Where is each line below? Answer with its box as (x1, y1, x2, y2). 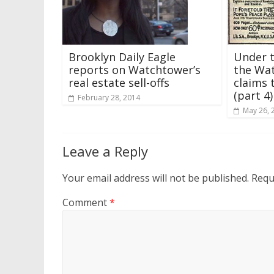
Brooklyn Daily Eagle (68, 49, 176, 64)
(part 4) (234, 87, 273, 103)
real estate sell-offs (68, 75, 169, 90)
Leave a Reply (62, 141, 148, 160)
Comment (62, 195, 109, 209)
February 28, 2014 (78, 92, 140, 103)
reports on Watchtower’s (68, 62, 201, 77)
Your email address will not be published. (62, 171, 249, 185)
